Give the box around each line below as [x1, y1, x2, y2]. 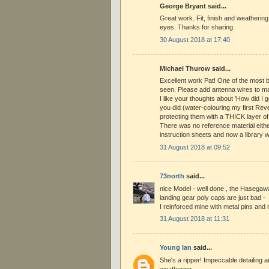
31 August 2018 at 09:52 [160, 143, 230, 151]
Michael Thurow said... [160, 65, 231, 73]
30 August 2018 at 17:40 [160, 35, 230, 43]
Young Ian [160, 244, 192, 252]
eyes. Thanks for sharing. [160, 23, 235, 31]
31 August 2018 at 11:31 [160, 215, 229, 223]
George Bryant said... [160, 2, 226, 10]
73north [160, 172, 184, 180]
